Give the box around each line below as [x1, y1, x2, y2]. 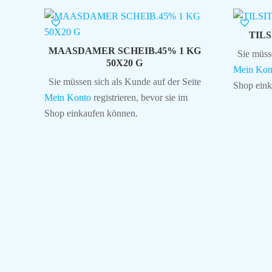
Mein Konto [44, 92, 91, 103]
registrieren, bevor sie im [90, 92, 188, 103]
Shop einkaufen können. [44, 107, 138, 118]
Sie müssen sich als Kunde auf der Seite [48, 76, 201, 87]
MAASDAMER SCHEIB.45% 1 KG [48, 45, 201, 56]
